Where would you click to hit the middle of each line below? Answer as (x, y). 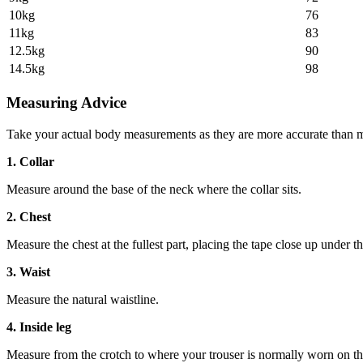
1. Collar (30, 161)
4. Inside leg (39, 327)
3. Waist (28, 271)
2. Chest (29, 216)
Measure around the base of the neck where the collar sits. (154, 189)
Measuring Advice (66, 102)
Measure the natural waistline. (83, 299)
